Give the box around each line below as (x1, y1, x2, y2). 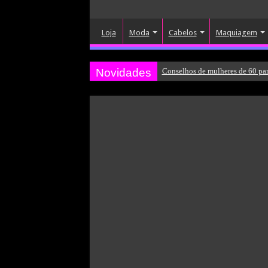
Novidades (95, 66, 151, 79)
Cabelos (168, 28, 197, 37)
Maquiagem (215, 28, 257, 37)
